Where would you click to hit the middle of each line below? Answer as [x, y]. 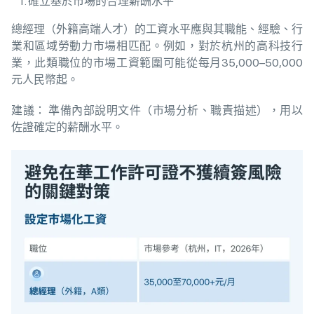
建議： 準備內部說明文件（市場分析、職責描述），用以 [157, 110]
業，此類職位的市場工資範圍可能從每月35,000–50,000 [157, 62]
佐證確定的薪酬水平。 [67, 127]
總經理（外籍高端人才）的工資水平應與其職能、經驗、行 [157, 29]
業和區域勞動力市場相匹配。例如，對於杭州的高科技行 [157, 46]
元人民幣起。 [45, 79]
